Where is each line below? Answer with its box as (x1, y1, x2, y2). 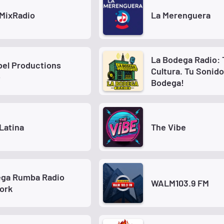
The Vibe (151, 121, 186, 132)
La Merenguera (151, 9, 210, 20)
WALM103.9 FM (151, 177, 209, 188)
